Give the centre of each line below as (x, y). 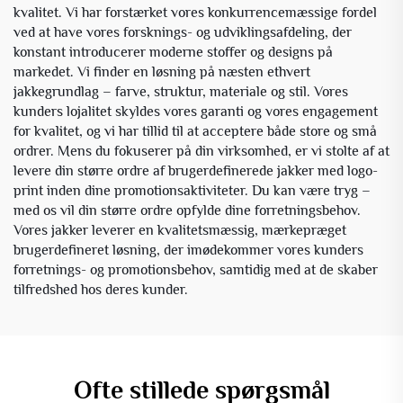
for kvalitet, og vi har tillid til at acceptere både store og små (195, 131)
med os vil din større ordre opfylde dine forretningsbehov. (187, 210)
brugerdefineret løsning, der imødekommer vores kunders (188, 250)
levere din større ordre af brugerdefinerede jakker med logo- (196, 170)
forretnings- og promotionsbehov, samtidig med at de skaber (196, 269)
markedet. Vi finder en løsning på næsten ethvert (162, 72)
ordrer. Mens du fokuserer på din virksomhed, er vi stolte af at (201, 151)
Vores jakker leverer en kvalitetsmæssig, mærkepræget (180, 230)
